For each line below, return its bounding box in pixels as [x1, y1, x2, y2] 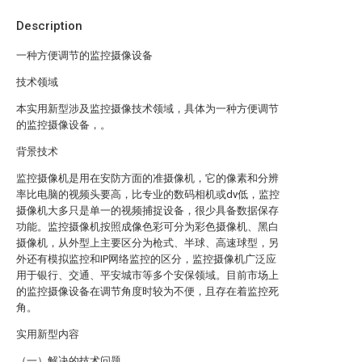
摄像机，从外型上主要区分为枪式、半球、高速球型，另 [16, 237, 279, 249]
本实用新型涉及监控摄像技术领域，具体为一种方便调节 [16, 103, 279, 115]
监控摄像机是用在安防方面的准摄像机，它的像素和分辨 [16, 172, 279, 184]
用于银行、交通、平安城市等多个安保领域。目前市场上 [16, 269, 279, 281]
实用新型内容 [16, 328, 79, 340]
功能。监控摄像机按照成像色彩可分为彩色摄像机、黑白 [16, 221, 279, 233]
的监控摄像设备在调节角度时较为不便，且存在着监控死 [16, 285, 279, 297]
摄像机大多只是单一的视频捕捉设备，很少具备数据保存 [16, 204, 279, 217]
